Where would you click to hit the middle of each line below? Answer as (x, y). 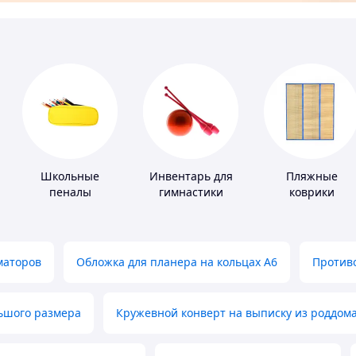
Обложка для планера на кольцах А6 (177, 262)
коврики (311, 192)
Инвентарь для (191, 176)
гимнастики (191, 192)
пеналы (70, 192)
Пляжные (311, 176)
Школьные (70, 176)
